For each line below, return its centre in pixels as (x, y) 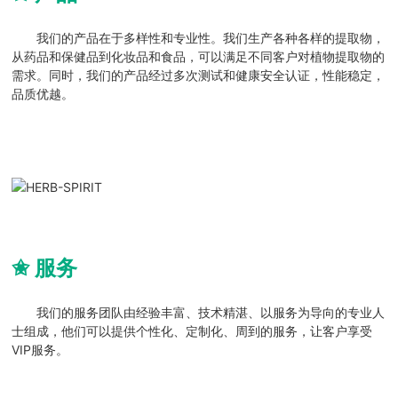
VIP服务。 (40, 350)
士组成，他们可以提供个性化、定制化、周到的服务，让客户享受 (192, 331)
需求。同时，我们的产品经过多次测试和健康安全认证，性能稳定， (199, 76)
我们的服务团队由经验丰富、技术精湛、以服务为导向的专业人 (199, 313)
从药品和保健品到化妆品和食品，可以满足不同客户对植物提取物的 (199, 57)
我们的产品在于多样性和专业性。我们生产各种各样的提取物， (199, 38)
